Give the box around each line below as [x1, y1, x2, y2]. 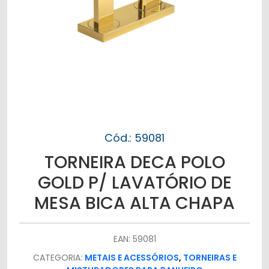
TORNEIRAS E [183, 252, 237, 264]
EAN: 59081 [113, 233, 156, 245]
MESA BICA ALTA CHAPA [34, 191, 235, 215]
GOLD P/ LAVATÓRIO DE [37, 171, 232, 195]
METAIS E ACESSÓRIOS [84, 252, 179, 264]
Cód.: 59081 [104, 130, 165, 145]
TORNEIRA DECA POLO [44, 150, 225, 174]
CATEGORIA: [32, 252, 85, 264]
